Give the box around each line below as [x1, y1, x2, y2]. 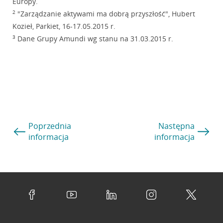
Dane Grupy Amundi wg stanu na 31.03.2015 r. [15, 34, 173, 44]
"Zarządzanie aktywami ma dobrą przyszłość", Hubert [15, 9, 195, 19]
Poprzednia [28, 120, 71, 132]
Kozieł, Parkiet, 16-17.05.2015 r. [12, 21, 115, 31]
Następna [158, 120, 195, 132]
